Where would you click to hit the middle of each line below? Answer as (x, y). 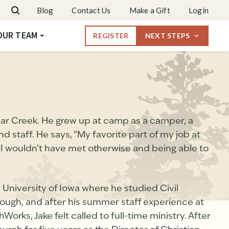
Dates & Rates (141, 9)
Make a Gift (150, 10)
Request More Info (150, 31)
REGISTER (111, 36)
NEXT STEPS (167, 36)
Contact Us (91, 10)
